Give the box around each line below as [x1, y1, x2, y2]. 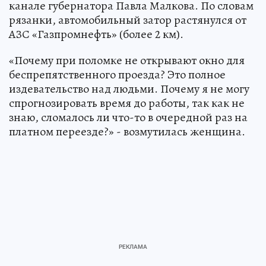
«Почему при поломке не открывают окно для [9, 52, 245, 68]
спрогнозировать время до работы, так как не [9, 94, 245, 111]
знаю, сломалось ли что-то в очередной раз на [9, 109, 248, 125]
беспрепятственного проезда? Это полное [9, 66, 226, 83]
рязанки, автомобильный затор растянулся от [9, 11, 246, 28]
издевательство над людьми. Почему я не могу [9, 80, 249, 97]
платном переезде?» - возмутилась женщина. [9, 123, 245, 140]
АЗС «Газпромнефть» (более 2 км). [9, 26, 183, 42]
